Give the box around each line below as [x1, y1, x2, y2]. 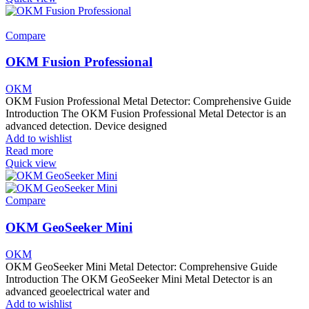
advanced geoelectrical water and [6, 285, 150, 297]
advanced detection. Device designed [6, 120, 167, 132]
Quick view [6, 157, 57, 170]
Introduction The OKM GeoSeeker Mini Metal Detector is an [6, 272, 272, 285]
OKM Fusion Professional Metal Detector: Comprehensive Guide [6, 95, 291, 108]
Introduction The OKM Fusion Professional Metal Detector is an [6, 108, 286, 120]
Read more [6, 145, 53, 157]
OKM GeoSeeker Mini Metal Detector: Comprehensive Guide [6, 260, 277, 272]
